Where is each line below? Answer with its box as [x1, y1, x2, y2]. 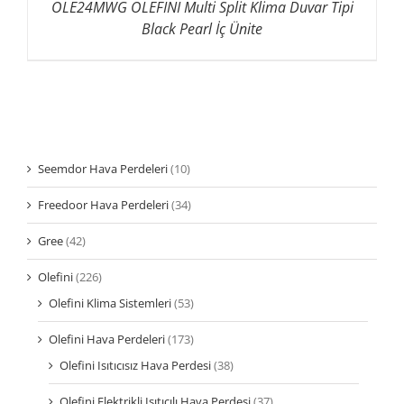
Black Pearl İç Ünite [142, 19, 262, 40]
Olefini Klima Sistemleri [49, 295, 171, 312]
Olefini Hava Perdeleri [49, 331, 165, 348]
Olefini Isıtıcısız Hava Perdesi [60, 357, 211, 374]
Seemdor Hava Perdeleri [38, 161, 168, 178]
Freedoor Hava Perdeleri [38, 197, 169, 214]
